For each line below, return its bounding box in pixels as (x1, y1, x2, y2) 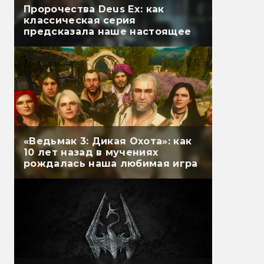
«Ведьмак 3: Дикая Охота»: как (24, 136, 192, 147)
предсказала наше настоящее (24, 26, 192, 38)
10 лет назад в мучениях (24, 147, 159, 159)
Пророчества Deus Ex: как (24, 4, 164, 15)
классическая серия (24, 15, 136, 27)
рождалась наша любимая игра (24, 158, 198, 170)
